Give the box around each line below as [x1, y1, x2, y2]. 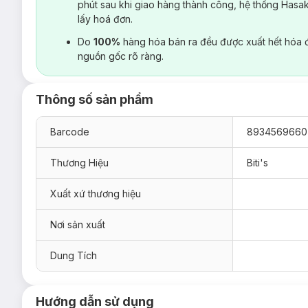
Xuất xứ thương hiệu [50, 188, 141, 199]
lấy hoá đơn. [78, 13, 133, 25]
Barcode [50, 126, 89, 137]
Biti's [247, 157, 268, 168]
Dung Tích [50, 250, 97, 261]
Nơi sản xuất [50, 219, 105, 230]
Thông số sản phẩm [36, 92, 153, 107]
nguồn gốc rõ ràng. [78, 50, 164, 62]
